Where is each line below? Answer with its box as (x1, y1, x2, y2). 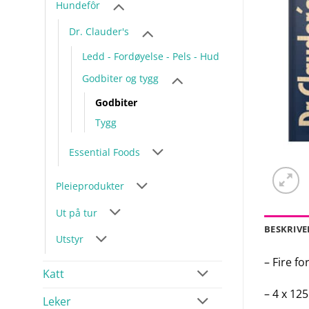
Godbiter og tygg (82, 72, 159, 86)
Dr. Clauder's (69, 25, 129, 39)
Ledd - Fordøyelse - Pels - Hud (82, 49, 219, 63)
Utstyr (56, 232, 83, 246)
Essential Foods (69, 146, 140, 159)
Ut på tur (56, 206, 97, 219)
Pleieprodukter (56, 179, 124, 192)
